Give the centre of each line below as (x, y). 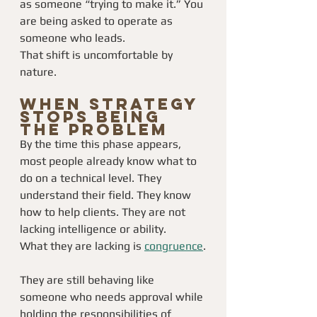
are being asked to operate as (98, 21)
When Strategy (113, 104)
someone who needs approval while (113, 297)
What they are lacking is (82, 246)
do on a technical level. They (92, 178)
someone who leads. (73, 38)
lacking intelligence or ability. (93, 229)
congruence (174, 246)
